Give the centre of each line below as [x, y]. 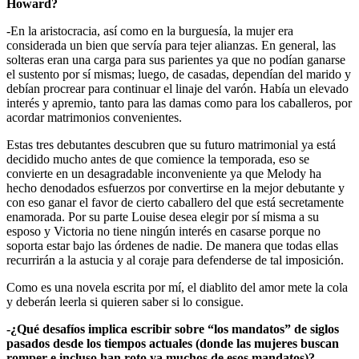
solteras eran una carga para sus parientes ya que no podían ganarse [176, 60]
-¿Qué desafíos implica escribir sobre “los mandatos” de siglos [173, 329]
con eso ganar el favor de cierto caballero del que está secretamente [175, 203]
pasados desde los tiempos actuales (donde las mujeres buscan [173, 344]
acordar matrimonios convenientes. [94, 118]
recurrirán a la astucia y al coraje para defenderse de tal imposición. [175, 260]
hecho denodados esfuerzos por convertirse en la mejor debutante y [175, 188]
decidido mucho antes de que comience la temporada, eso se [158, 159]
